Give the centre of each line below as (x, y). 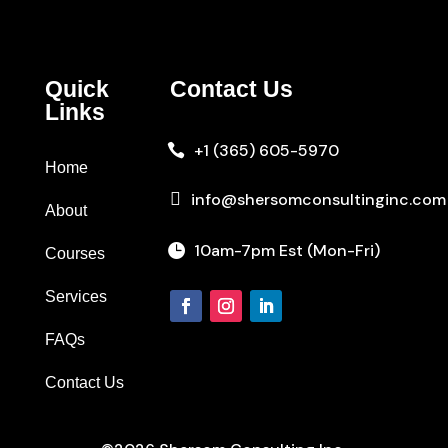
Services (75, 296)
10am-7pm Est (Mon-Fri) (287, 250)
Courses (74, 253)
